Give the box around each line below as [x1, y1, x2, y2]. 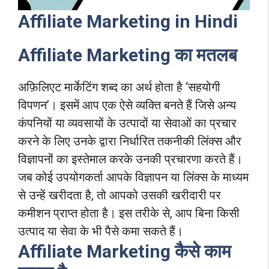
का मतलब [175, 44, 237, 65]
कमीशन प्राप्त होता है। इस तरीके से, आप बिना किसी [18, 205, 240, 220]
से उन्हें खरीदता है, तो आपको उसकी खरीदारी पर [18, 187, 221, 202]
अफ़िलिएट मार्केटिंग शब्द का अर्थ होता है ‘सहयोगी [18, 79, 220, 94]
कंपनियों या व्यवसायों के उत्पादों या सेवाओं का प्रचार [18, 115, 237, 130]
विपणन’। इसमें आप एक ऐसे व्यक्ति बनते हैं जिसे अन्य [18, 97, 236, 112]
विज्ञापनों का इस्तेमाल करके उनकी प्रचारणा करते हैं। [18, 151, 243, 166]
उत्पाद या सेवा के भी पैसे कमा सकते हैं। [18, 223, 183, 238]
